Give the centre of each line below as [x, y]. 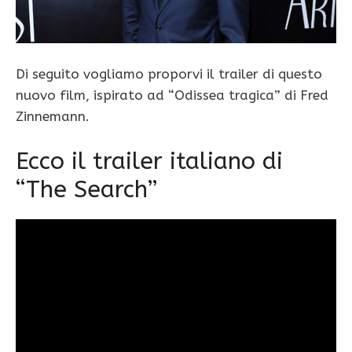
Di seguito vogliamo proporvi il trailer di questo [169, 73]
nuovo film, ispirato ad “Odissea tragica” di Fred [172, 95]
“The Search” [86, 190]
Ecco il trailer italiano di [149, 161]
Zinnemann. [53, 116]
